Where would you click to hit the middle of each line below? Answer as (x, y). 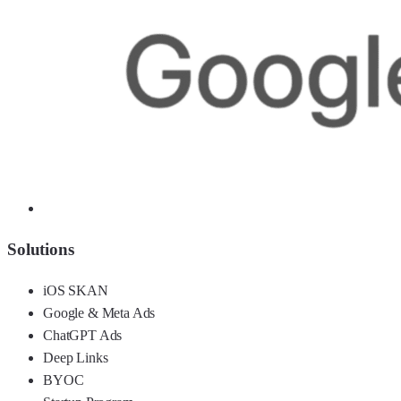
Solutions (41, 250)
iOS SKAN (76, 290)
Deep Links (76, 357)
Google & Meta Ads (99, 312)
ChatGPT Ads (83, 335)
